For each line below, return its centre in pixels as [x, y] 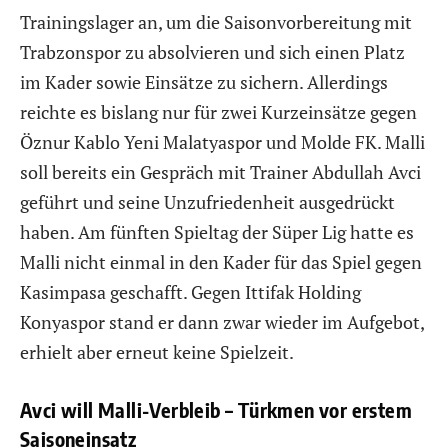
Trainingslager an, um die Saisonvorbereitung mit [216, 22]
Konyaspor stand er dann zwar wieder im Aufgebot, [222, 322]
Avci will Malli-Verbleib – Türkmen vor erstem [216, 410]
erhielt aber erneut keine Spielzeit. [157, 352]
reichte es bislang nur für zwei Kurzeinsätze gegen [218, 112]
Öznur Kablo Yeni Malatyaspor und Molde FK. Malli [222, 142]
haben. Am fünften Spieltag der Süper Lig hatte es [217, 232]
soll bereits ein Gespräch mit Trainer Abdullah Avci [220, 172]
